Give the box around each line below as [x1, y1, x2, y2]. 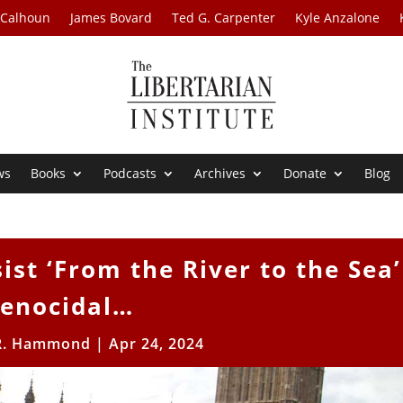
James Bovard [70, 9, 153, 26]
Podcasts [103, 165, 157, 183]
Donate [283, 165, 327, 183]
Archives [194, 165, 246, 183]
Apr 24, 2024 [109, 334, 205, 354]
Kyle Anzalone [295, 9, 381, 26]
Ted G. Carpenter [172, 9, 276, 26]
